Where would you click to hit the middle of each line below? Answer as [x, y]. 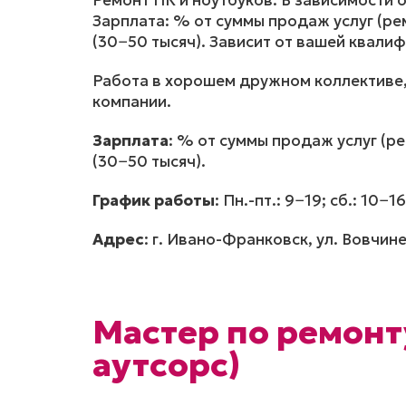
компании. [132, 102]
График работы [154, 201]
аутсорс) [166, 365]
